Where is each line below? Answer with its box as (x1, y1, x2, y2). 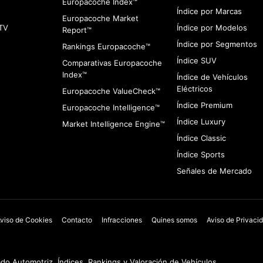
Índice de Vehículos (176, 72, 248, 82)
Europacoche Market (62, 14, 139, 23)
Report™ (62, 25, 92, 35)
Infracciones (102, 215, 142, 224)
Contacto (62, 215, 92, 224)
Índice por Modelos (176, 23, 247, 33)
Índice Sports (176, 150, 225, 160)
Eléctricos (176, 84, 213, 94)
